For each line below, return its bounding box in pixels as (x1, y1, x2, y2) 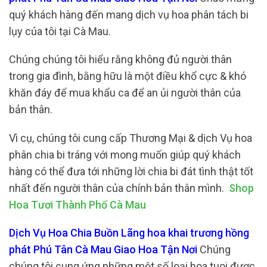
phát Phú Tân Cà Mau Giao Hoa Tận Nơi (9, 243, 200, 256)
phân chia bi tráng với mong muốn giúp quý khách (9, 148, 241, 161)
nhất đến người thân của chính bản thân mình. (9, 181, 229, 194)
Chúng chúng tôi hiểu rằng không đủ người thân (9, 53, 232, 66)
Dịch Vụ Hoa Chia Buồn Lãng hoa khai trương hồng (9, 226, 249, 240)
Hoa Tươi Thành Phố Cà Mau (9, 198, 146, 211)
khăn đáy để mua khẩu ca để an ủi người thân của (9, 86, 241, 100)
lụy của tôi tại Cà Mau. (9, 24, 111, 38)
